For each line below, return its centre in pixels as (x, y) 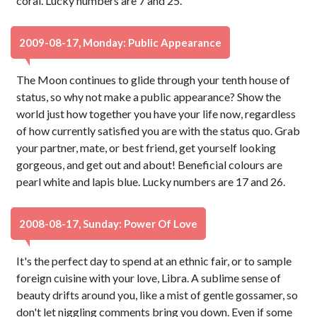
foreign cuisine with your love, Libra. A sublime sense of (149, 278)
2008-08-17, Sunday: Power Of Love (108, 224)
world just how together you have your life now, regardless (156, 114)
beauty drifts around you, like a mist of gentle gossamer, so (157, 295)
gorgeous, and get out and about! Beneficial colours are (150, 165)
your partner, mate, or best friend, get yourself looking (146, 148)
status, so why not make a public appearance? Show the (149, 97)
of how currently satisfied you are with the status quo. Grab (158, 131)
